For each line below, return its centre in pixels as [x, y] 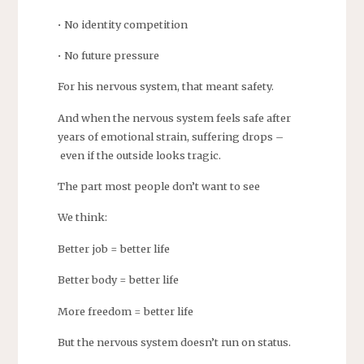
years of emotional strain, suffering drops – [170, 136]
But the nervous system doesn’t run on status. [174, 342]
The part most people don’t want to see [158, 186]
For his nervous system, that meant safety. [165, 87]
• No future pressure [108, 55]
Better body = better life [118, 280]
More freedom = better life [125, 311]
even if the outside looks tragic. [139, 155]
